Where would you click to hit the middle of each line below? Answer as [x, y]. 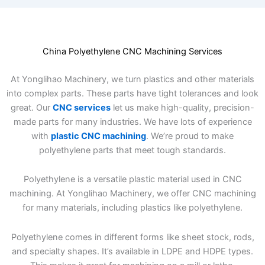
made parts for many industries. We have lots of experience [132, 122]
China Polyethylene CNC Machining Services [132, 51]
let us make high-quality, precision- [182, 107]
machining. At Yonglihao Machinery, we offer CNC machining [132, 194]
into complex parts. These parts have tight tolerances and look [132, 93]
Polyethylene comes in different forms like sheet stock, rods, [132, 237]
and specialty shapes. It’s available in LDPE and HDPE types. [132, 251]
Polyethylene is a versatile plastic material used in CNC [132, 180]
